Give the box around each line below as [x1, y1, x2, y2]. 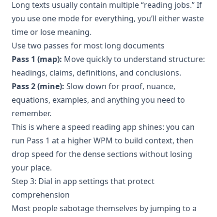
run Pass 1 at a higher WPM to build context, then [12, 135, 193, 146]
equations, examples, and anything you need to [12, 94, 185, 105]
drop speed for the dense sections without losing [12, 148, 192, 159]
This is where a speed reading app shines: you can [12, 121, 195, 132]
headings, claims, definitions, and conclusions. [12, 67, 181, 78]
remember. [12, 108, 51, 119]
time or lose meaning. [12, 26, 92, 37]
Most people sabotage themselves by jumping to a [12, 202, 197, 214]
